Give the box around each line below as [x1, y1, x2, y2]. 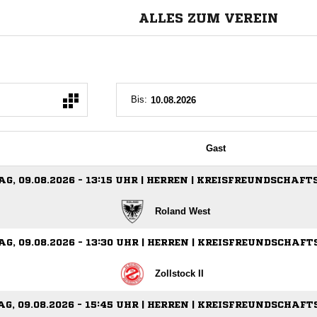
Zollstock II [155, 268, 204, 279]
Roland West [155, 206, 210, 217]
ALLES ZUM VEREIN [139, 11, 279, 24]
